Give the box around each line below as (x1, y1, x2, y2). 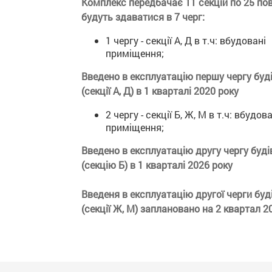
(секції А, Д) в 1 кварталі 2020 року (81, 84, 239, 97)
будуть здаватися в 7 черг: (81, 10, 205, 23)
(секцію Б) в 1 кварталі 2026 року (81, 158, 233, 171)
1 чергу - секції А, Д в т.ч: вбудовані (106, 34, 267, 47)
